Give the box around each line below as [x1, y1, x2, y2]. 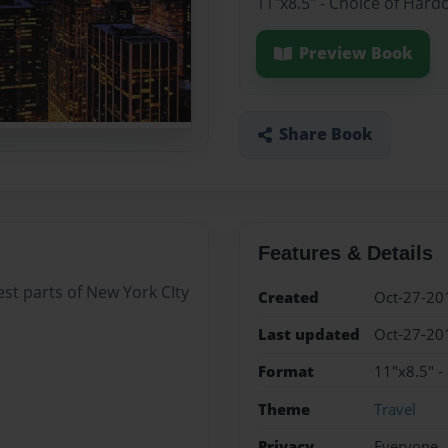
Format [257, 361, 314, 383]
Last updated [257, 323, 360, 345]
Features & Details [257, 241, 433, 264]
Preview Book [298, 42, 413, 65]
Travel [373, 398, 416, 420]
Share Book [278, 123, 373, 146]
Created [257, 286, 319, 308]
